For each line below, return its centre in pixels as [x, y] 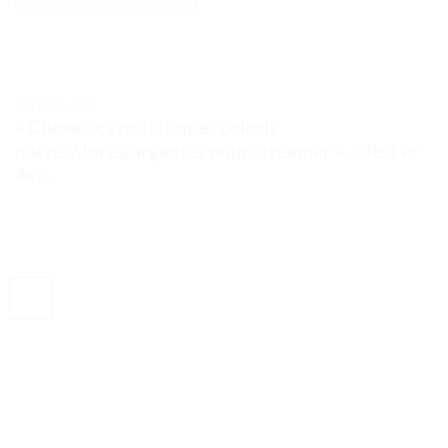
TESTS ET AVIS [55, 104]
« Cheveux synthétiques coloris [146, 127]
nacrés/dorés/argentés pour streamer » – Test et [216, 151]
